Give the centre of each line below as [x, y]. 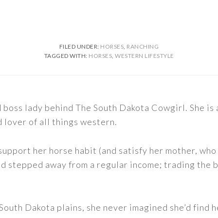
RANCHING [143, 46]
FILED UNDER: [80, 46]
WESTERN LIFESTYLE [145, 56]
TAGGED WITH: [66, 56]
